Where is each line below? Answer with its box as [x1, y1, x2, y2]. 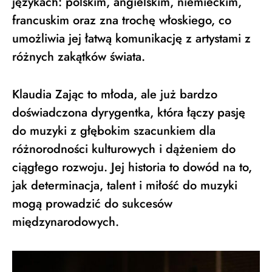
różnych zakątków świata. [12, 47, 145, 66]
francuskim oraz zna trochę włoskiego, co [12, 11, 231, 29]
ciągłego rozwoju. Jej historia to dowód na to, [12, 158, 252, 176]
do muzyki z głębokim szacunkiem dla [12, 121, 216, 140]
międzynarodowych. [12, 212, 119, 231]
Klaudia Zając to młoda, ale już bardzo [12, 85, 217, 103]
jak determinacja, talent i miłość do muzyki [12, 176, 237, 194]
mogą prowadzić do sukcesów [12, 194, 172, 212]
